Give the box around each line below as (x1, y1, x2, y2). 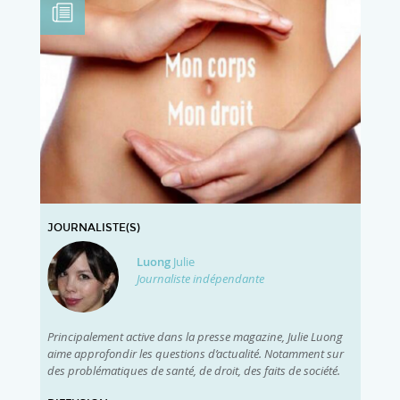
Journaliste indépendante (136, 270, 264, 287)
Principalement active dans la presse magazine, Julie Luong (46, 329, 343, 346)
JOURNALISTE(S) (46, 221, 140, 235)
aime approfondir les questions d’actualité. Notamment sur (46, 346, 344, 362)
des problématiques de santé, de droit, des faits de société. (46, 362, 340, 379)
